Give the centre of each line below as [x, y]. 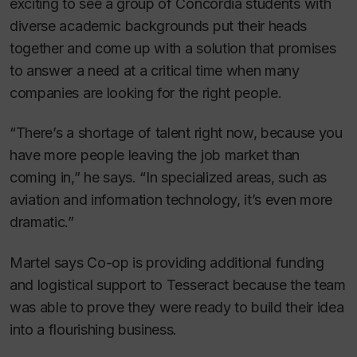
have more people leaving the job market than [155, 155]
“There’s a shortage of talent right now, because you [176, 133]
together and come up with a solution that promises [173, 48]
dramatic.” [42, 222]
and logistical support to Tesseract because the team [178, 284]
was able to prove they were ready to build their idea [177, 307]
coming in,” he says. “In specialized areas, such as [168, 178]
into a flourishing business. [94, 329]
